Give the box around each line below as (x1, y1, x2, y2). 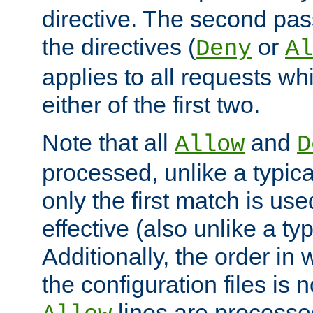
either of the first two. (42, 91, 260, 118)
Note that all (42, 129, 175, 156)
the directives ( (42, 33, 196, 60)
